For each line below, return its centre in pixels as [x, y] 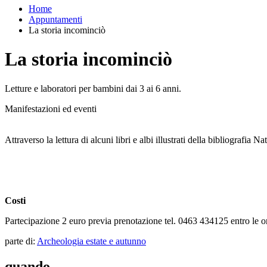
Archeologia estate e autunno [91, 241]
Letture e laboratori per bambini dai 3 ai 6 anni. [93, 88]
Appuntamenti [55, 19]
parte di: [21, 241]
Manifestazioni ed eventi [51, 108]
